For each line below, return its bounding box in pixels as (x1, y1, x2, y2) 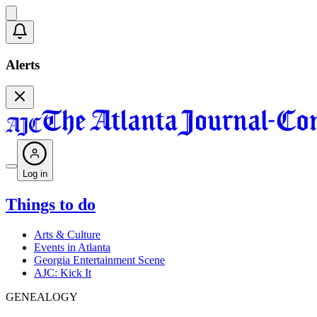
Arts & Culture (34, 229, 100, 241)
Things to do (6, 195, 96, 214)
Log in (23, 168, 47, 180)
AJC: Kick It (34, 267, 91, 279)
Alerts (6, 57, 40, 72)
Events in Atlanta (34, 241, 110, 254)
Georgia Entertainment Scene (34, 254, 165, 267)
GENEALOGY (6, 291, 78, 304)
